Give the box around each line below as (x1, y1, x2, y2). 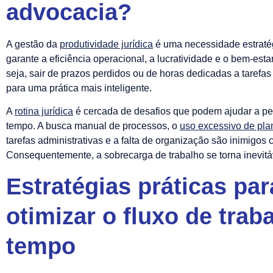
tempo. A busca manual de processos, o (6, 121, 180, 132)
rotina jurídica (15, 106, 73, 117)
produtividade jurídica (60, 38, 153, 49)
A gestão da (6, 38, 60, 49)
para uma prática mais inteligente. (6, 82, 152, 93)
